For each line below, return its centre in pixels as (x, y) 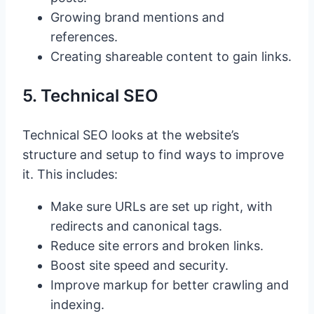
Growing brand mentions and (137, 18)
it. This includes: (70, 175)
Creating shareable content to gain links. (171, 57)
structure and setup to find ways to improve (153, 155)
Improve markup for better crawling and (170, 285)
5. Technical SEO (90, 96)
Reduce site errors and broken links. (157, 246)
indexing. (77, 305)
